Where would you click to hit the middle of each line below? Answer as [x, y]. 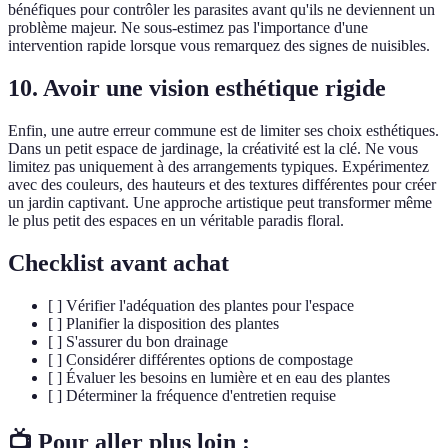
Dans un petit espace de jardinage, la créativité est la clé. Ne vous [213, 148]
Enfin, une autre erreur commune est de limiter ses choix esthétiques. [223, 130]
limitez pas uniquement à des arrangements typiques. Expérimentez [218, 166]
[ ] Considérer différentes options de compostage [200, 359]
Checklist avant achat [118, 262]
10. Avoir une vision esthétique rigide [197, 87]
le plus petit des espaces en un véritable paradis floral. [176, 220]
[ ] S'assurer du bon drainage [138, 341]
